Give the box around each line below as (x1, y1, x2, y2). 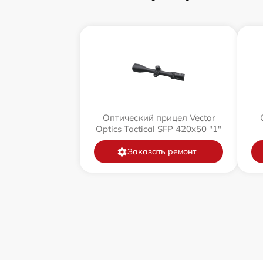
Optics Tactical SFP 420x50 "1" (96, 123, 221, 135)
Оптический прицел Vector (102, 112, 215, 124)
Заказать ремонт (127, 146, 196, 157)
